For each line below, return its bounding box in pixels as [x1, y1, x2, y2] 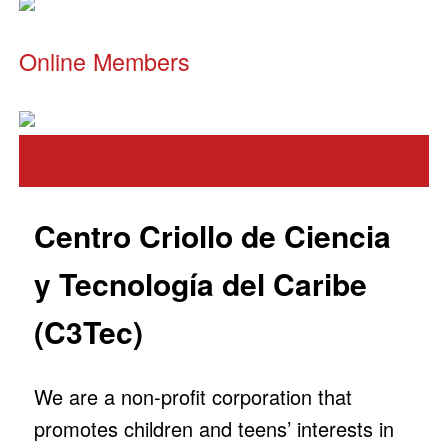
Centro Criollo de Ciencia [33, 213, 391, 257]
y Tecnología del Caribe [33, 261, 367, 305]
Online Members [18, 43, 190, 78]
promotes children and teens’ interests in [33, 413, 394, 443]
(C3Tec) [33, 309, 143, 353]
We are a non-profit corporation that [33, 381, 352, 411]
